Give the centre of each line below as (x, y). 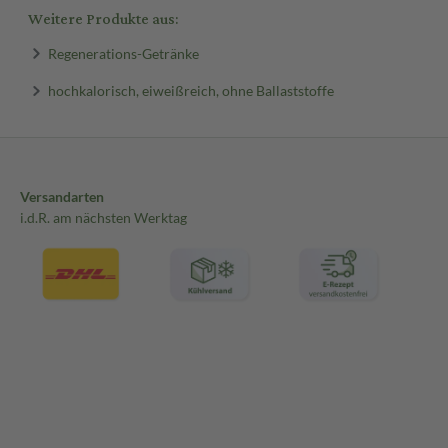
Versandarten (62, 196)
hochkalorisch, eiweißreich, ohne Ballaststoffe (190, 90)
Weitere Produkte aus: (103, 19)
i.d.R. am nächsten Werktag (103, 217)
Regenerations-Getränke (123, 53)
